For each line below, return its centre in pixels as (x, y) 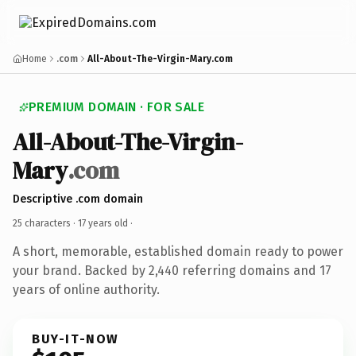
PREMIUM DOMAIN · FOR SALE (116, 107)
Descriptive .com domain (78, 199)
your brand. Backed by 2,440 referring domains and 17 (172, 270)
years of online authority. (86, 289)
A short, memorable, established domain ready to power (178, 251)
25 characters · (45, 223)
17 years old (103, 223)
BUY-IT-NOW (75, 339)
